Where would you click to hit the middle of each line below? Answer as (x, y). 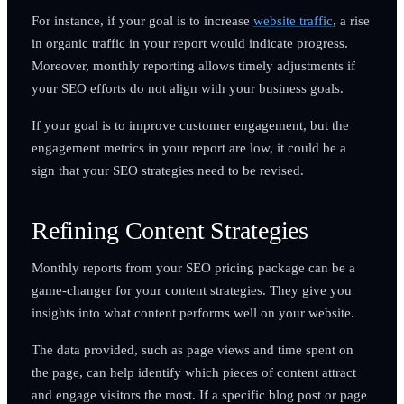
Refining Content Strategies (170, 230)
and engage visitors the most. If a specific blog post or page (199, 394)
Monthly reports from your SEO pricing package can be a (193, 267)
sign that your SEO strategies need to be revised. (167, 170)
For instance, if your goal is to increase (142, 20)
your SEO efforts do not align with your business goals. (187, 87)
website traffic (293, 20)
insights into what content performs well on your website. (193, 312)
